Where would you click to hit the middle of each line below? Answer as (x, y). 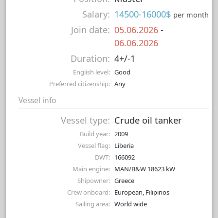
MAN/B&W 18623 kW (145, 169)
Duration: (90, 59)
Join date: (91, 30)
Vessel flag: (94, 146)
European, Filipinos (142, 192)
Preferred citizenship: (80, 84)
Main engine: (91, 169)
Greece (124, 181)
